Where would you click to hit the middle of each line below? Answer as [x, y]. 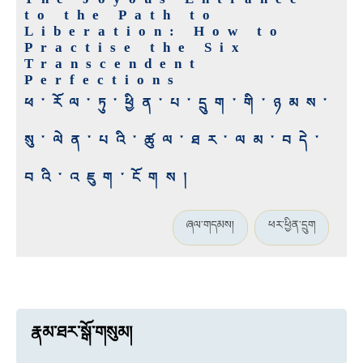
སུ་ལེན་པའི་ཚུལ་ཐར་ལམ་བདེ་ [175, 141]
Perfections [103, 80]
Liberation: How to [155, 32]
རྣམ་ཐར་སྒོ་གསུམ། [82, 333]
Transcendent [113, 64]
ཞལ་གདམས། [210, 225]
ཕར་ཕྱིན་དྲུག [292, 225]
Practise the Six [136, 48]
